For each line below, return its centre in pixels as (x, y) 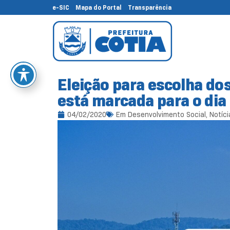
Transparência (150, 7)
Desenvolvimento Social (167, 114)
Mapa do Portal (99, 7)
